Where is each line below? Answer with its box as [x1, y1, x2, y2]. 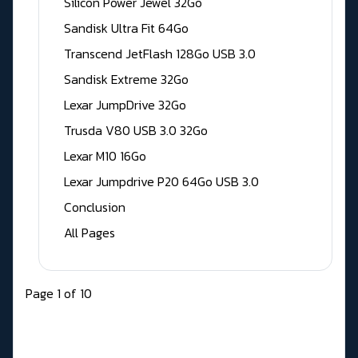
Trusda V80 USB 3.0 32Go [64, 121, 208, 141]
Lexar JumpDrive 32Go [64, 95, 186, 115]
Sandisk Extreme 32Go [64, 70, 189, 89]
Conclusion [64, 197, 125, 217]
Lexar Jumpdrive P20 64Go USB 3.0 [64, 172, 259, 192]
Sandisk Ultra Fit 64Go [64, 18, 189, 38]
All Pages [64, 223, 115, 243]
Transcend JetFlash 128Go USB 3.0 [64, 44, 256, 64]
